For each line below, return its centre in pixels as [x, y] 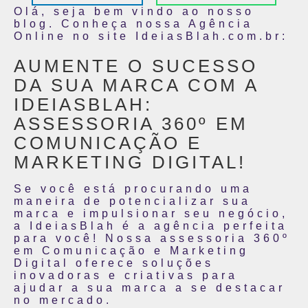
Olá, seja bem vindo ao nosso [134, 11]
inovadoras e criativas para [126, 275]
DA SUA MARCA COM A [136, 85]
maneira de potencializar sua [132, 201]
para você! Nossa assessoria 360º [152, 238]
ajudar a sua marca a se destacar [150, 288]
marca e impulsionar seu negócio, [151, 213]
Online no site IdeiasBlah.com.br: [151, 36]
